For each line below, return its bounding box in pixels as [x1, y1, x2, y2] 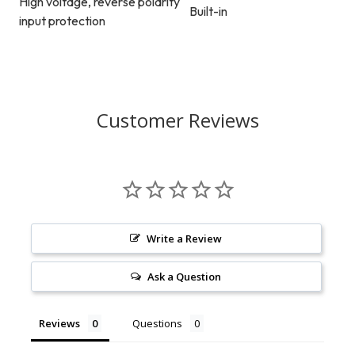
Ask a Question [147, 269, 222, 284]
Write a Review [147, 231, 223, 246]
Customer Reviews [96, 107, 259, 134]
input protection [19, 13, 105, 29]
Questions [132, 316, 182, 331]
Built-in [189, 3, 227, 20]
